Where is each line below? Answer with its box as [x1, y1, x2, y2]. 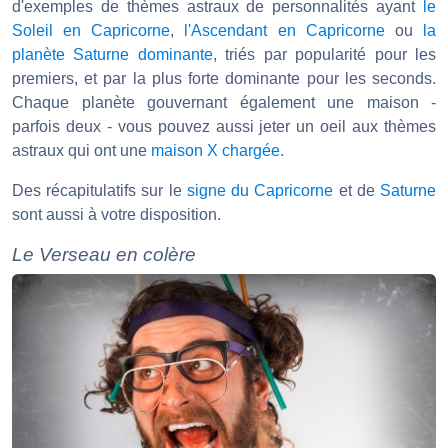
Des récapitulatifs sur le [12, 181, 187, 199]
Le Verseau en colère [12, 243, 196, 265]
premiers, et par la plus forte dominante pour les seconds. [12, 69, 436, 87]
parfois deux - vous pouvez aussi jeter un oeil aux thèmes [12, 117, 436, 135]
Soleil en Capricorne [12, 21, 171, 39]
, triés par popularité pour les [212, 45, 437, 63]
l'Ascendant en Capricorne [184, 21, 385, 39]
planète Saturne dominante [12, 45, 213, 63]
